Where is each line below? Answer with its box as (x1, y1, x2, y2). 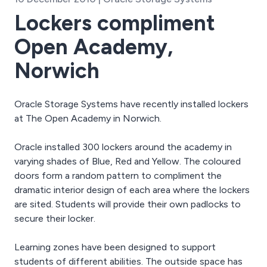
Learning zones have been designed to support (14, 241, 216, 253)
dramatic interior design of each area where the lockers (14, 184, 250, 195)
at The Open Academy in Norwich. (14, 113, 162, 124)
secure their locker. (14, 213, 95, 224)
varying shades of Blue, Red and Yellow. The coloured (14, 156, 241, 167)
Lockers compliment (14, 10, 215, 36)
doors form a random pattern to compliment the (14, 170, 222, 181)
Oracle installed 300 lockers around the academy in (14, 141, 232, 153)
